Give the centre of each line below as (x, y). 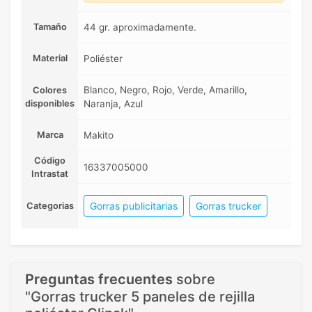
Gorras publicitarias (134, 206)
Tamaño (50, 27)
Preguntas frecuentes (99, 280)
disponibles (50, 104)
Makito (99, 135)
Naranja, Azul (113, 104)
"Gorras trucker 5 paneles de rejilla (140, 297)
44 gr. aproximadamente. (140, 28)
